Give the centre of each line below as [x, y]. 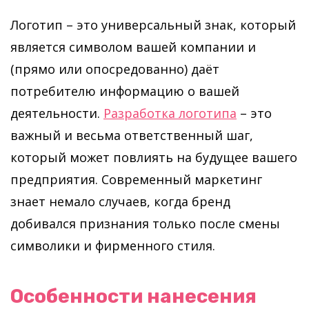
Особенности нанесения [133, 296]
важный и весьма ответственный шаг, [132, 135]
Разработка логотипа [170, 113]
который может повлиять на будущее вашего [154, 157]
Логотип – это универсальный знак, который [153, 25]
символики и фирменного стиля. [113, 246]
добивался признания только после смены [145, 223]
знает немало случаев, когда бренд [120, 201]
